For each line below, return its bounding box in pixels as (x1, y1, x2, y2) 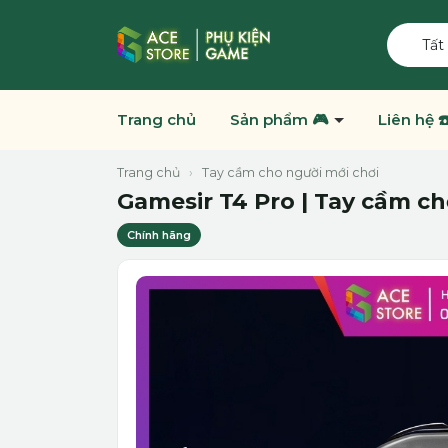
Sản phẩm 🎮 (230, 110, 332, 129)
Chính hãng (127, 228, 191, 242)
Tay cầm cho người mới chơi (202, 165, 379, 180)
